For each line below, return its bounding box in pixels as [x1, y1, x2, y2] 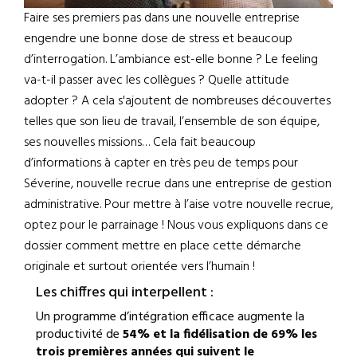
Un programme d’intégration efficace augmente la [36, 307, 304, 328]
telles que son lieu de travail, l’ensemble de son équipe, [24, 112, 320, 132]
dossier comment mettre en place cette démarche [24, 236, 301, 257]
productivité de [36, 324, 123, 345]
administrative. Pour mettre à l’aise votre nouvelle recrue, [24, 194, 333, 215]
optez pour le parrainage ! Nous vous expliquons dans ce [24, 215, 328, 236]
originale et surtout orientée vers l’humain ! [24, 257, 255, 277]
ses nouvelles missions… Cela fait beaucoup [24, 132, 256, 153]
